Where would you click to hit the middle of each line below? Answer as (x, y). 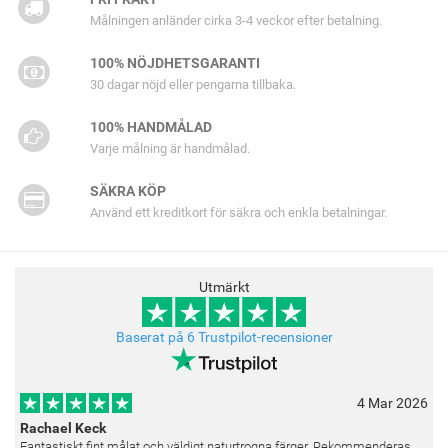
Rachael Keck (63, 428)
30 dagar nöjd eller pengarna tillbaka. (192, 84)
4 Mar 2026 (392, 403)
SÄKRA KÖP (127, 190)
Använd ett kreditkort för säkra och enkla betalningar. (238, 212)
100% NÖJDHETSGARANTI (174, 62)
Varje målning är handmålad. (169, 148)
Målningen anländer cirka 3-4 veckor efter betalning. (235, 20)
